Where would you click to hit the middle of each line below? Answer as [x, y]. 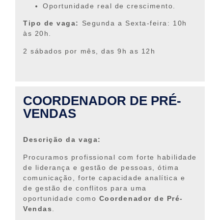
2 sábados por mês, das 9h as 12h [89, 51]
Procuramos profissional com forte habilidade [110, 157]
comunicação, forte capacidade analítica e [104, 178]
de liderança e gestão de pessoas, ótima [101, 167]
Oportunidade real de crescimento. [109, 6]
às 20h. [37, 34]
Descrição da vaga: [62, 140]
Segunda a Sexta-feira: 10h [133, 23]
